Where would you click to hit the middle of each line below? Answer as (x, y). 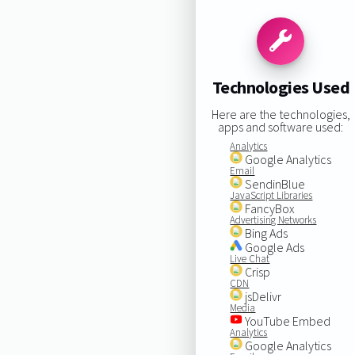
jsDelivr (262, 296)
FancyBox (269, 208)
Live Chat (250, 258)
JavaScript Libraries (271, 195)
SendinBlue (274, 183)
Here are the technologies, (281, 114)
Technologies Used (281, 88)
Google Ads (274, 247)
